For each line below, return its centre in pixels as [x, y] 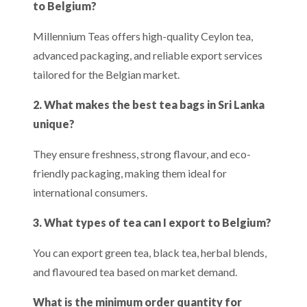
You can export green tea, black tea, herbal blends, [150, 253]
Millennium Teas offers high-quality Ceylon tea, [143, 36]
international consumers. [90, 192]
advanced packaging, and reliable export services [148, 55]
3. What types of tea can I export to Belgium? [152, 222]
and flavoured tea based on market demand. [135, 272]
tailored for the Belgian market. [106, 74]
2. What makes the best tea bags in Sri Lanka [149, 105]
